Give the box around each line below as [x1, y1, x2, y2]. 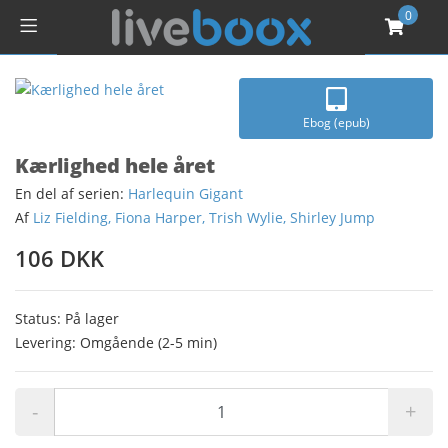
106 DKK [15, 243, 104, 273]
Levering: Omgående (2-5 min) [15, 333, 217, 352]
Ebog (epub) [302, 114, 370, 131]
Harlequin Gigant [128, 184, 243, 203]
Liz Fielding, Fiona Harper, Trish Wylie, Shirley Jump [33, 208, 375, 227]
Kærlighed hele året [15, 152, 215, 179]
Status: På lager [15, 309, 119, 328]
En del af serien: [15, 184, 128, 203]
